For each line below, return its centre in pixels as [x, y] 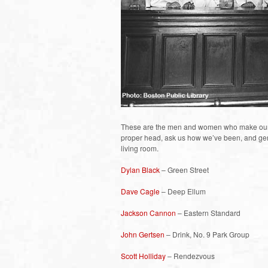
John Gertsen [143, 234]
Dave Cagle [140, 191]
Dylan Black [140, 169]
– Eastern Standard [208, 212]
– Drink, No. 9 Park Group [207, 234]
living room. [140, 148]
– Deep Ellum [183, 191]
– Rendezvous [190, 255]
